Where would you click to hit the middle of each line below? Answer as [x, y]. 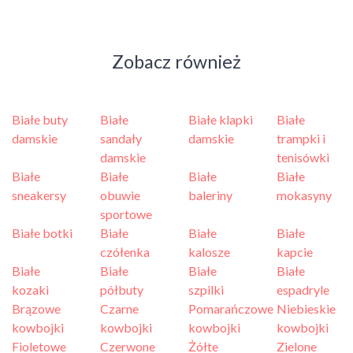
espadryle [303, 290]
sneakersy [39, 195]
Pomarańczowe [231, 308]
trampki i [301, 138]
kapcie [295, 252]
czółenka [125, 252]
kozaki [30, 290]
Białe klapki [221, 119]
